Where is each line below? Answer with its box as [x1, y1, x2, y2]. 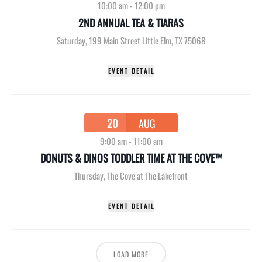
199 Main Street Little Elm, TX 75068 [89, 33, 205, 47]
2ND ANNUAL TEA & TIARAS [78, 15, 184, 30]
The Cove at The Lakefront [107, 169, 188, 182]
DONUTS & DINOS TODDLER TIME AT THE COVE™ [40, 150, 222, 166]
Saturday [57, 33, 85, 47]
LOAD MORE [113, 249, 149, 260]
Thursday [74, 169, 104, 182]
